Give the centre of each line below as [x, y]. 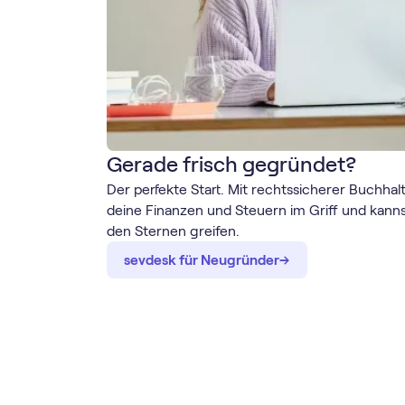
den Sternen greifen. [173, 231]
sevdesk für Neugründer [202, 260]
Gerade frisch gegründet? [231, 165]
